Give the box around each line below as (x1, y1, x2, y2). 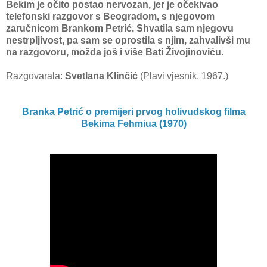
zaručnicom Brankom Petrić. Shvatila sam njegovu (6, 23, 234, 34)
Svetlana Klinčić (65, 71, 140, 82)
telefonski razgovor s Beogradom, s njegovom (6, 11, 215, 22)
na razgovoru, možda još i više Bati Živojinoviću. (6, 47, 223, 58)
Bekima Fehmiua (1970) (80, 119, 187, 129)
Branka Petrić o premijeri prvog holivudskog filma (21, 107, 246, 117)
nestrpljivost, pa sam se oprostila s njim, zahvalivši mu (6, 35, 250, 46)
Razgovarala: (6, 71, 65, 82)
